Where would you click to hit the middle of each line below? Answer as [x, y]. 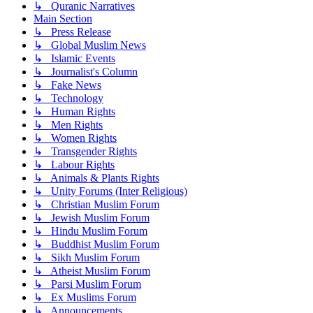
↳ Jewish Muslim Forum [92, 218]
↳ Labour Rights [74, 165]
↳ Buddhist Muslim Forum [96, 245]
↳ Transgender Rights [85, 152]
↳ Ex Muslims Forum [85, 298]
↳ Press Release [72, 32]
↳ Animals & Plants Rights [96, 178]
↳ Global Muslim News [90, 45]
